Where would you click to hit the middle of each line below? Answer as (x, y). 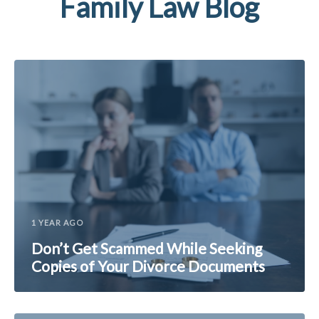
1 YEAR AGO (57, 223)
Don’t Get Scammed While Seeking (147, 249)
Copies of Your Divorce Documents (148, 266)
